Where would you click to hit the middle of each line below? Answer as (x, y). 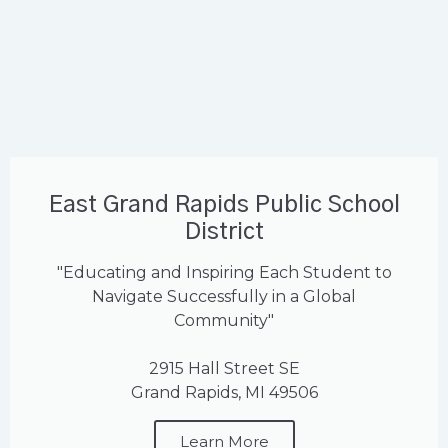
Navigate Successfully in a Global (224, 297)
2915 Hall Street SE (224, 369)
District (224, 233)
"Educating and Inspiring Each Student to (224, 273)
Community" (224, 321)
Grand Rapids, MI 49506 (224, 393)
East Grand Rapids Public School (224, 206)
